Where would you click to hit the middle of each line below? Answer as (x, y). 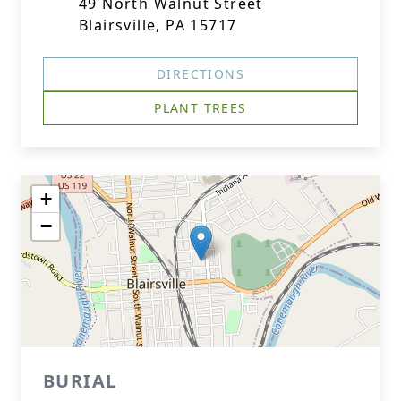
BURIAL (80, 381)
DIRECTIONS (200, 74)
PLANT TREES (200, 108)
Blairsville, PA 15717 (158, 25)
